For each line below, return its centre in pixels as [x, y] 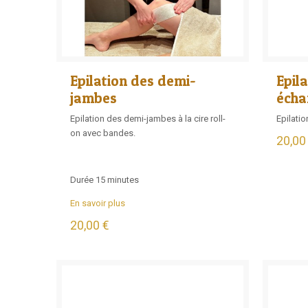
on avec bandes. [103, 133]
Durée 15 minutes [104, 179]
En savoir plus [98, 203]
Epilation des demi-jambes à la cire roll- [148, 118]
